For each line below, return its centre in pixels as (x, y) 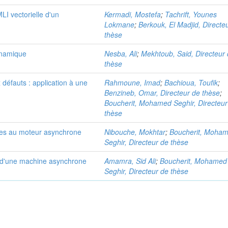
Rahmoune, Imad (133, 82)
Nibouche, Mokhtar (135, 132)
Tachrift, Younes (191, 14)
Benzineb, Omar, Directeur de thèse (162, 93)
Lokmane (120, 24)
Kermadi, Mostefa (133, 14)
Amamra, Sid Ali (130, 161)
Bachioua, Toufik (191, 82)
